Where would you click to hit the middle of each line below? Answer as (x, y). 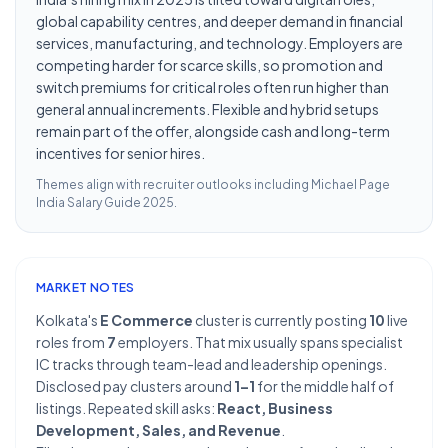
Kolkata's (68, 320)
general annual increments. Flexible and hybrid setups (207, 109)
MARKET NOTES (85, 287)
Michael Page (350, 184)
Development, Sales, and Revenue (158, 430)
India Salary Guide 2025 (105, 202)
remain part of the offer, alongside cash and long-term (213, 131)
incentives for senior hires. (120, 153)
